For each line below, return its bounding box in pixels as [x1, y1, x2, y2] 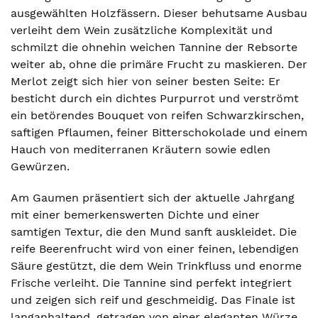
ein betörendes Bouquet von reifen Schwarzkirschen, [11, 109, 304, 122]
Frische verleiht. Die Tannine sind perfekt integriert [11, 276, 292, 290]
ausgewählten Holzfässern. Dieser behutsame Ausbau [11, 6, 307, 20]
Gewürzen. [11, 160, 70, 173]
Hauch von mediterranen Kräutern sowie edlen [11, 143, 270, 156]
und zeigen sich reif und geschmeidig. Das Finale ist [11, 293, 295, 307]
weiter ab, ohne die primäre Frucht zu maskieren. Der [11, 57, 307, 71]
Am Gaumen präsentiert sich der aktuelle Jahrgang [11, 191, 295, 204]
